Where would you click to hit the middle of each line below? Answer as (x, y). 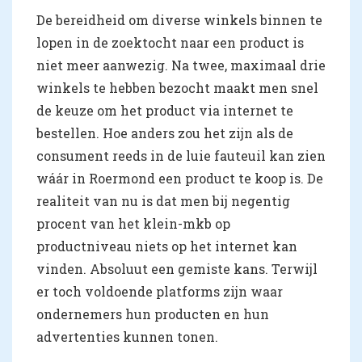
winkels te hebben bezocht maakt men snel (177, 88)
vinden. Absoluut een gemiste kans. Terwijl (177, 269)
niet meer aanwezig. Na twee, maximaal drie (181, 65)
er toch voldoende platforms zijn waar (160, 291)
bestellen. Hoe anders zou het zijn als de (165, 133)
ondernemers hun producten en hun (153, 314)
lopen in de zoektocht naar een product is (170, 42)
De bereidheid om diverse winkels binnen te (179, 20)
